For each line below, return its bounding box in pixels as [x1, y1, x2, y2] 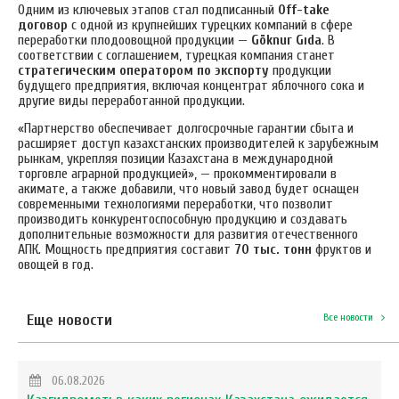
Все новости [323, 311, 374, 324]
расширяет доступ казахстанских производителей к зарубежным [18, 135, 379, 152]
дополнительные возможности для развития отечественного [18, 226, 358, 243]
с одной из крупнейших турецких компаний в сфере [68, 17, 353, 34]
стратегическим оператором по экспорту [18, 62, 269, 79]
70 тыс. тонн [234, 241, 312, 258]
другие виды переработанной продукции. [18, 93, 245, 110]
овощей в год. [18, 256, 94, 273]
